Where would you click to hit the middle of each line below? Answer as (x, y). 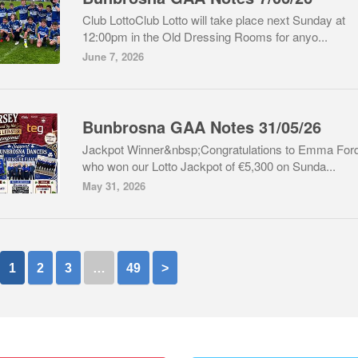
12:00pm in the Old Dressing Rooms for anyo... (205, 36)
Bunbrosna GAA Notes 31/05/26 (202, 127)
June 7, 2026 (113, 56)
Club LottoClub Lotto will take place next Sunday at (214, 20)
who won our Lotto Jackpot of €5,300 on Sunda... (209, 166)
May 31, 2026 (114, 186)
